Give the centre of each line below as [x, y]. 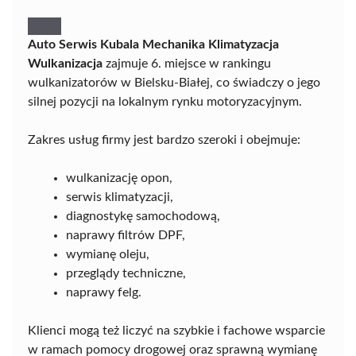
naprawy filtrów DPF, [126, 235]
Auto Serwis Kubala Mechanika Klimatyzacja [153, 44]
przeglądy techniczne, [126, 273]
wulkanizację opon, [119, 178]
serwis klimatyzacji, [120, 197]
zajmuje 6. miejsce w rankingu [187, 63]
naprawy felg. [104, 292]
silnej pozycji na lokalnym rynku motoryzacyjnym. [165, 101]
